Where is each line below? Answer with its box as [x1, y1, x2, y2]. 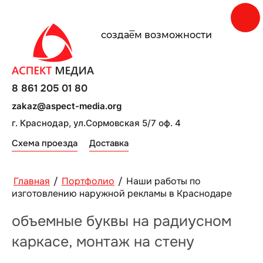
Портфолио [62, 175, 114, 187]
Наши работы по [126, 175, 201, 187]
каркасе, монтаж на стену [12, 232, 194, 251]
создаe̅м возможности [101, 29, 212, 41]
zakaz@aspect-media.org [12, 100, 122, 112]
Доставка [89, 137, 129, 149]
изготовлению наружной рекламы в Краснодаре [12, 187, 232, 200]
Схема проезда [12, 137, 77, 149]
